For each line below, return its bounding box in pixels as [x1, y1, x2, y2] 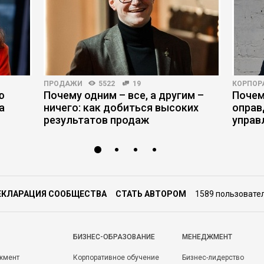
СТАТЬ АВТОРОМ [115, 189, 186, 199]
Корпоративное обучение [73, 253, 159, 262]
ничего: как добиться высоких [44, 101, 199, 114]
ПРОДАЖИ [44, 80, 82, 88]
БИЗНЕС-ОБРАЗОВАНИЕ [73, 233, 155, 241]
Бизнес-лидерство [182, 253, 244, 262]
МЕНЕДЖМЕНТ [182, 233, 232, 241]
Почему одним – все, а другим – [44, 89, 204, 101]
